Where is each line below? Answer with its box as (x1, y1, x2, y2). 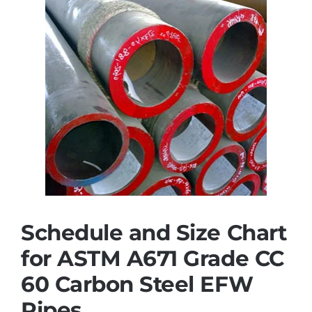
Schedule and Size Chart (20, 219, 287, 247)
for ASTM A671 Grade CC (20, 245, 284, 272)
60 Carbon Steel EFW (20, 271, 253, 298)
